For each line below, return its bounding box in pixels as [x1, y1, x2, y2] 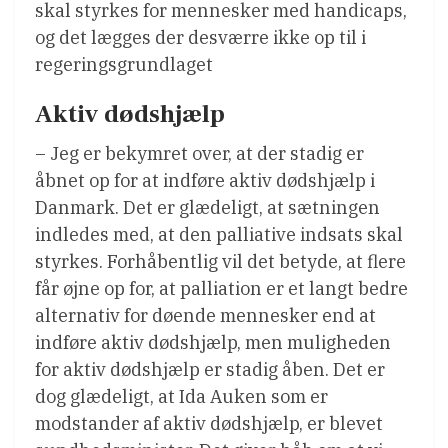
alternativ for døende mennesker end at [35, 303, 376, 327]
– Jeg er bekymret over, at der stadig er [35, 141, 364, 165]
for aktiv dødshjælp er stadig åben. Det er [35, 357, 385, 381]
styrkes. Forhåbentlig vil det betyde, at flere [35, 249, 406, 273]
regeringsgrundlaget [35, 52, 213, 76]
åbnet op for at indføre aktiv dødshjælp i [35, 168, 375, 192]
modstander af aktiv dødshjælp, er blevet [35, 411, 383, 435]
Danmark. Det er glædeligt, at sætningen [35, 195, 380, 219]
